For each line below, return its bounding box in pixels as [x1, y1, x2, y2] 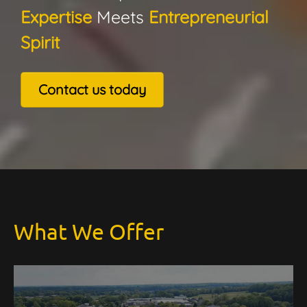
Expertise [21, 5, 92, 27]
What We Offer [14, 217, 164, 245]
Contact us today [38, 80, 146, 98]
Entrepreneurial [149, 5, 269, 27]
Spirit [21, 31, 60, 53]
